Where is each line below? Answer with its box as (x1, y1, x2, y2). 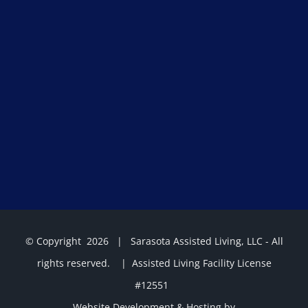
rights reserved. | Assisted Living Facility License (36, 256, 272, 269)
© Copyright (25, 234, 87, 247)
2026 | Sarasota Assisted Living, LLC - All (86, 234, 283, 247)
